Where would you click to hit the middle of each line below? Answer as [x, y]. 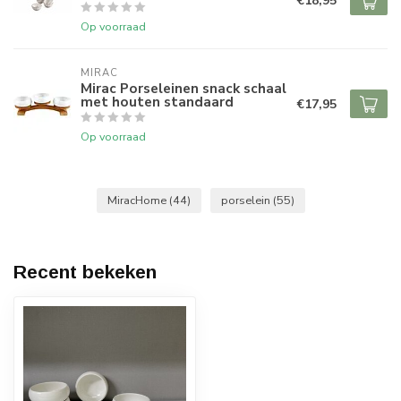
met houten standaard [157, 102]
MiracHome [138, 200]
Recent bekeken [85, 272]
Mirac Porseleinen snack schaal [183, 88]
